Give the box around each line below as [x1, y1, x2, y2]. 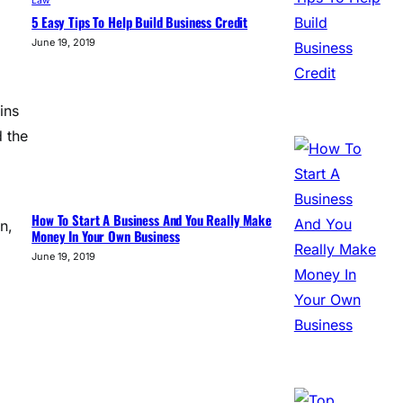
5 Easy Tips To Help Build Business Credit [31, 12, 248, 32]
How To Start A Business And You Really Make [31, 210, 272, 230]
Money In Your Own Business [31, 226, 180, 246]
